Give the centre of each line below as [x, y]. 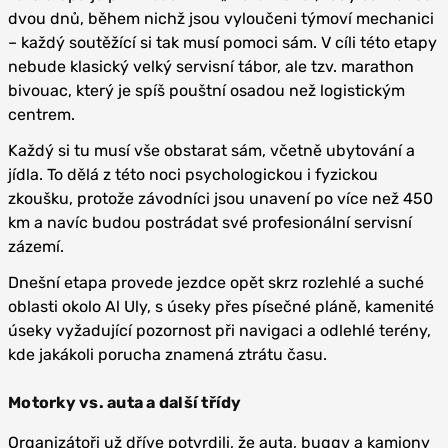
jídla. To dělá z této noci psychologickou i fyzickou [193, 174]
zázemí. [38, 246]
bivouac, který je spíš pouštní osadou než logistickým [206, 90]
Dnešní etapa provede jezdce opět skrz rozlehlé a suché [216, 282]
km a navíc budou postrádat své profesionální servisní [210, 222]
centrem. [41, 114]
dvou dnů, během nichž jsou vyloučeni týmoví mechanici [221, 18]
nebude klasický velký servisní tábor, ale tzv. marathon [211, 66]
